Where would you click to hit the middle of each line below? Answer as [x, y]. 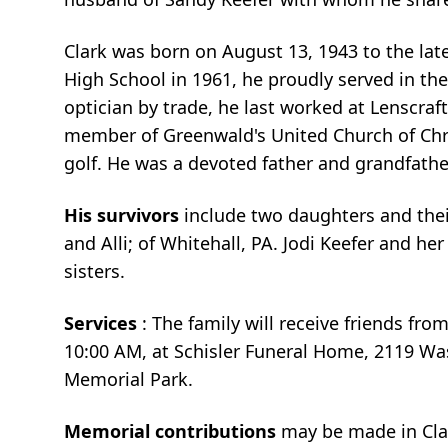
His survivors [124, 214]
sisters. [94, 270]
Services [103, 322]
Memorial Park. [128, 378]
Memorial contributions [172, 430]
